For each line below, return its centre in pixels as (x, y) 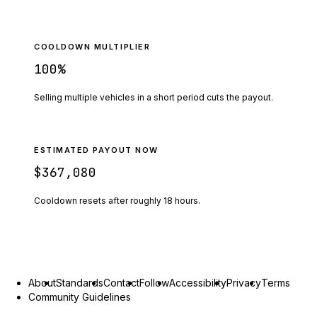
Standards (80, 282)
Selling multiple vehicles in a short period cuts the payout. (154, 97)
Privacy (244, 282)
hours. (188, 200)
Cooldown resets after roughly (99, 200)
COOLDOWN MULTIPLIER (92, 46)
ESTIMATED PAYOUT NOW (96, 150)
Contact (121, 282)
